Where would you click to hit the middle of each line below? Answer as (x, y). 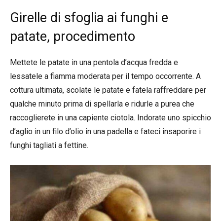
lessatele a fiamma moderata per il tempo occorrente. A (105, 76)
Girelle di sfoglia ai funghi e (89, 18)
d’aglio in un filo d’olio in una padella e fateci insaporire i (105, 131)
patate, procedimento (73, 36)
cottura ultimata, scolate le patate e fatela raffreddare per (108, 90)
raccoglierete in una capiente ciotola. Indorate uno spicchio (110, 117)
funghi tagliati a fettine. (49, 145)
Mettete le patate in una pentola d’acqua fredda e (94, 62)
